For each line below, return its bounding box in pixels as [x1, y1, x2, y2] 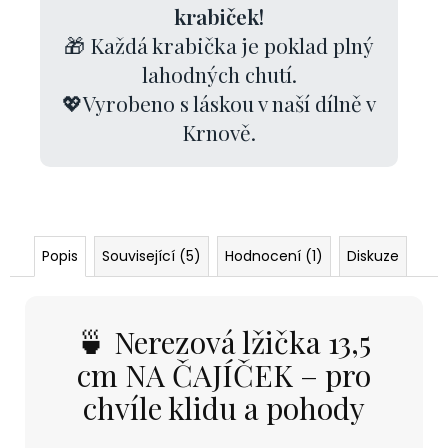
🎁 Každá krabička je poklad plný [64, 30, 374, 59]
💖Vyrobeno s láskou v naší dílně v [62, 88, 376, 117]
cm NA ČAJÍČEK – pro [77, 354, 371, 395]
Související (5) [102, 245, 201, 266]
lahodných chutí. [141, 59, 297, 88]
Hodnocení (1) [225, 245, 323, 266]
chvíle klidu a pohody [83, 387, 365, 428]
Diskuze [347, 245, 399, 266]
